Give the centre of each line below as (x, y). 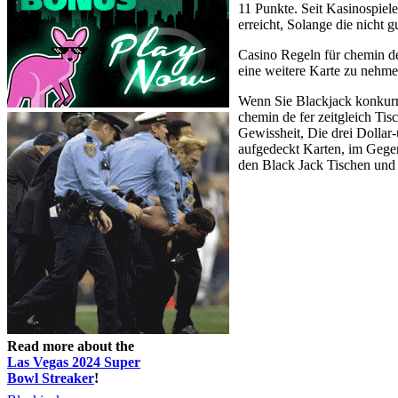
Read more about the (71, 346)
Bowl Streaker (51, 378)
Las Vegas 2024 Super (74, 362)
